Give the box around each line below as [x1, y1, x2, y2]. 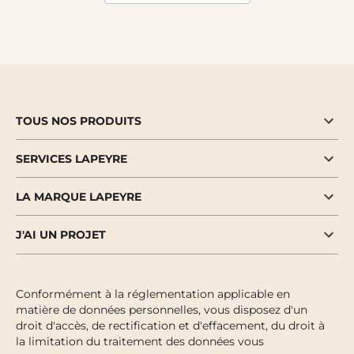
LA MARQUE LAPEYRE [16, 189, 141, 204]
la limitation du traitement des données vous [16, 333, 264, 348]
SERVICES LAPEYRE [16, 151, 127, 166]
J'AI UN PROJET [16, 227, 106, 242]
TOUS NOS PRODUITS [16, 113, 141, 128]
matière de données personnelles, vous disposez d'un [16, 302, 307, 317]
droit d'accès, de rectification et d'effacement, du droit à [16, 318, 325, 333]
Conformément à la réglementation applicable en [16, 286, 290, 301]
